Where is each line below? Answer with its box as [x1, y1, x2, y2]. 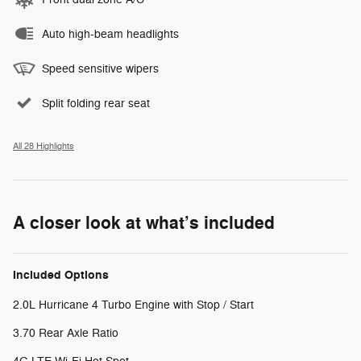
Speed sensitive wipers [42, 61, 159, 76]
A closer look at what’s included [13, 211, 275, 234]
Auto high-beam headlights [42, 27, 179, 41]
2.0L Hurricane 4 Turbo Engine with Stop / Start [13, 297, 254, 312]
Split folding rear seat [42, 96, 150, 110]
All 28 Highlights [13, 140, 74, 151]
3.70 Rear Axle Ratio [13, 326, 118, 340]
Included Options [13, 267, 109, 283]
